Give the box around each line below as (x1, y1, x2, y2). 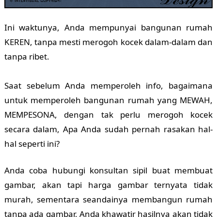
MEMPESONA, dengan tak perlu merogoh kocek (4, 109, 213, 121)
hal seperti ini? (4, 138, 60, 150)
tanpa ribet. (4, 51, 49, 62)
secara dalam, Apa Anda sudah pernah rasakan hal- (4, 124, 213, 135)
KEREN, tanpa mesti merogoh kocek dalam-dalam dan (4, 36, 213, 48)
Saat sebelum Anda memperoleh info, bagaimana (4, 80, 213, 92)
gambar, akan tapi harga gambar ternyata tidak (4, 179, 213, 191)
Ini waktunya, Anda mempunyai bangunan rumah (4, 22, 213, 33)
